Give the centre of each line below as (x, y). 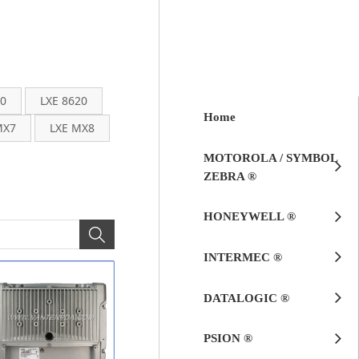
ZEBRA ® (230, 175)
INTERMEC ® (243, 257)
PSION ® (228, 338)
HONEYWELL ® (250, 216)
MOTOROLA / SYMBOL (270, 157)
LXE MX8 (72, 128)
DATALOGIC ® (246, 297)
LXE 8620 (64, 101)
